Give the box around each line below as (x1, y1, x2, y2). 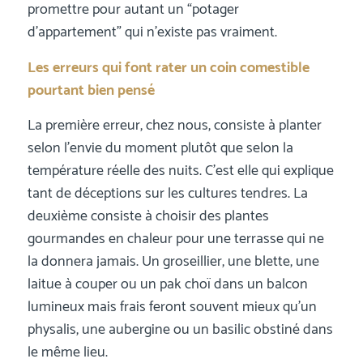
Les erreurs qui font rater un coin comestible (27, 55, 310, 80)
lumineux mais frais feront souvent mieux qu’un (27, 294, 317, 319)
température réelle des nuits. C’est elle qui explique (27, 158, 334, 183)
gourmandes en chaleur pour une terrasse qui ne (27, 226, 324, 251)
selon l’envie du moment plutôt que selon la (27, 135, 293, 160)
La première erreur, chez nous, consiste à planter (27, 113, 322, 138)
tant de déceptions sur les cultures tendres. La (27, 181, 308, 206)
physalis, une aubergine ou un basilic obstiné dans (27, 317, 333, 342)
